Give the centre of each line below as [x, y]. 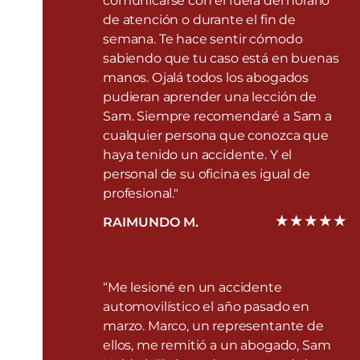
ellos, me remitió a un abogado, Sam [217, 345]
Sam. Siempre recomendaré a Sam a [217, 116]
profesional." [141, 193]
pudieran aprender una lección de [210, 96]
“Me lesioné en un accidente [192, 287]
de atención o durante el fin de [200, 19]
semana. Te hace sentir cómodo [203, 39]
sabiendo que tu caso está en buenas [221, 58]
